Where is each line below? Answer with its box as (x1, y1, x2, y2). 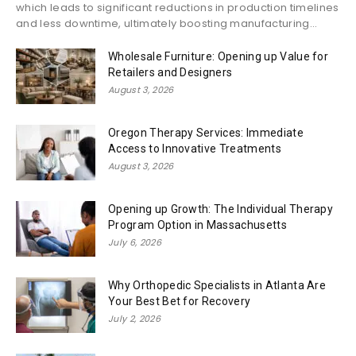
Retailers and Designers (108, 65, 233, 79)
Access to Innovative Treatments (108, 141, 281, 155)
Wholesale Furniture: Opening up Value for (108, 49, 329, 63)
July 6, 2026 (108, 235, 161, 249)
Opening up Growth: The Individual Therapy (108, 202, 334, 215)
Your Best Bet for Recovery (108, 294, 251, 308)
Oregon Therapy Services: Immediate (108, 126, 304, 139)
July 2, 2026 (108, 311, 161, 325)
